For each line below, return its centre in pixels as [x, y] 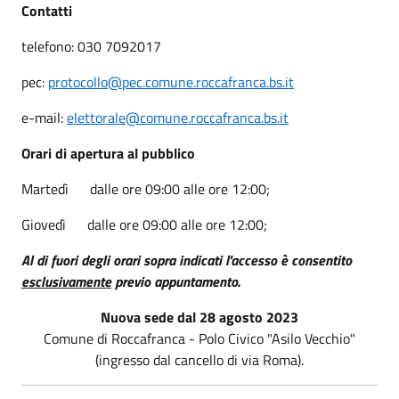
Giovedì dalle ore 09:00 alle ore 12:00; [144, 224]
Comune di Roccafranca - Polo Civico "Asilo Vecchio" [199, 338]
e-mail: [44, 117]
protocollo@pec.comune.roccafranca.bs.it [171, 81]
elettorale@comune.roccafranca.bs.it [178, 117]
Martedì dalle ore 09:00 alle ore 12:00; [146, 188]
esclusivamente [66, 281]
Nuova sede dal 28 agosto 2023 [199, 317]
